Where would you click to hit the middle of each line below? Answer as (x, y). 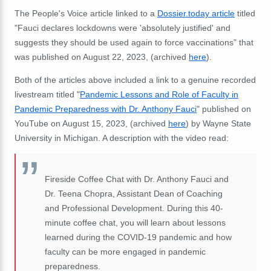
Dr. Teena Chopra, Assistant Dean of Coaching (134, 193)
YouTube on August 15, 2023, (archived (91, 123)
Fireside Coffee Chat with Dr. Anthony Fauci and (137, 179)
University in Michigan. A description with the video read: (122, 138)
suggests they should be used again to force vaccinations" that (134, 42)
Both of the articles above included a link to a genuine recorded (135, 80)
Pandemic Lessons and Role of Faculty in (159, 94)
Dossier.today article (196, 13)
